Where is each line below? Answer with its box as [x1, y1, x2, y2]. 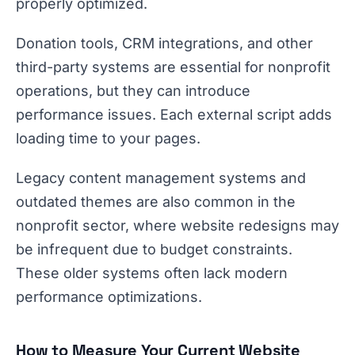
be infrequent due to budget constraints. [16, 241, 292, 258]
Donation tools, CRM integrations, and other [16, 35, 313, 52]
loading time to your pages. [16, 130, 200, 147]
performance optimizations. [16, 288, 202, 305]
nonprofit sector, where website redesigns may [16, 217, 339, 234]
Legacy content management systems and [16, 170, 306, 186]
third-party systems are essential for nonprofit [16, 59, 330, 75]
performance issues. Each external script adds [16, 106, 332, 123]
